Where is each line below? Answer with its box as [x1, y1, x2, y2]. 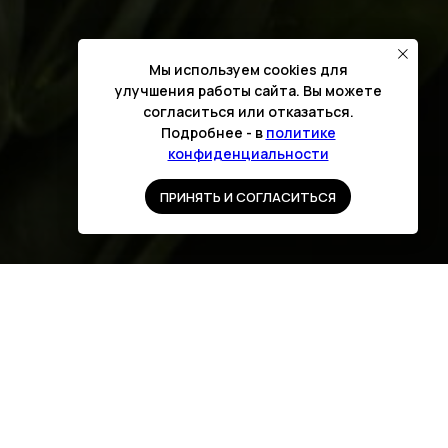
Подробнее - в [160, 123, 266, 143]
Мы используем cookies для [148, 60, 348, 80]
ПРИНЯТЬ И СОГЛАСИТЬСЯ [160, 187, 336, 206]
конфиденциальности [167, 144, 329, 164]
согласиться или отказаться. [142, 102, 354, 122]
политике [265, 123, 336, 143]
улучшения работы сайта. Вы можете [114, 81, 382, 101]
